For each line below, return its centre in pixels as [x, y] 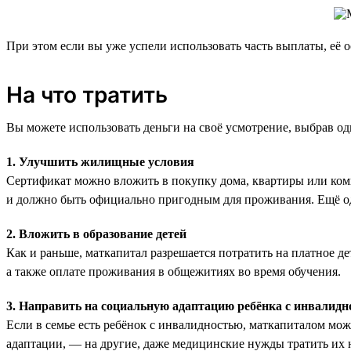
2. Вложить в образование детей [96, 233]
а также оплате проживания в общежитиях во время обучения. [174, 271]
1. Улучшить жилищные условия [100, 161]
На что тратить [87, 94]
